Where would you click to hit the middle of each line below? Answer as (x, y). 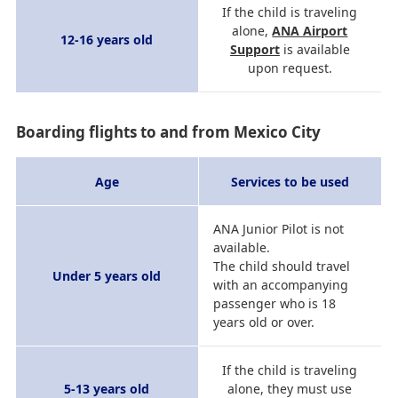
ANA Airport (310, 30)
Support (255, 49)
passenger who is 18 (275, 303)
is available (314, 49)
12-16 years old (107, 39)
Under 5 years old (107, 275)
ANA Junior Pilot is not (279, 228)
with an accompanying (281, 284)
